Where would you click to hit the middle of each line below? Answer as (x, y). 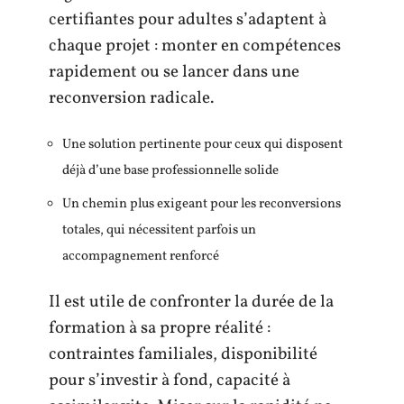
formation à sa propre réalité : (160, 328)
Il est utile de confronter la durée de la (191, 302)
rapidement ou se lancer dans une (174, 72)
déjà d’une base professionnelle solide (170, 171)
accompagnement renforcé (141, 256)
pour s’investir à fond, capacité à (170, 381)
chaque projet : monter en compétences (195, 46)
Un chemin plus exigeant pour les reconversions (202, 204)
